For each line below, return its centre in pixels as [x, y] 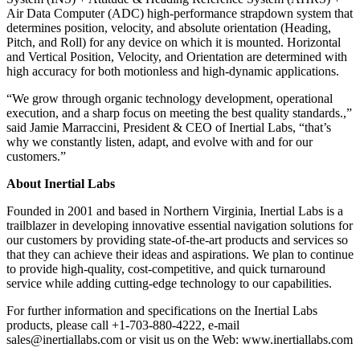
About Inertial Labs [61, 183]
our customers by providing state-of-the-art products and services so [177, 239]
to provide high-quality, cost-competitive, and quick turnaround [166, 268]
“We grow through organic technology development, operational [170, 98]
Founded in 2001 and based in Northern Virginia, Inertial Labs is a [175, 211]
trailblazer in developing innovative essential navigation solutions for [180, 225]
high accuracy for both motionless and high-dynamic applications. [173, 71]
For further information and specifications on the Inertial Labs [162, 310]
